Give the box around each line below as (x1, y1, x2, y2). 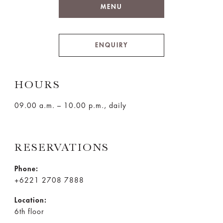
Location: (14, 197, 47, 204)
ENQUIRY (95, 42, 128, 48)
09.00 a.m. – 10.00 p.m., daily (14, 102, 126, 109)
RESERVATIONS (14, 141, 109, 153)
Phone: (14, 165, 38, 172)
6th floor (14, 208, 44, 215)
